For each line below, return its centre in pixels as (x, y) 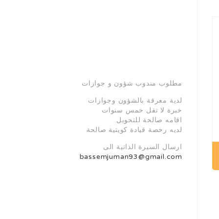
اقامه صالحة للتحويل (149, 120)
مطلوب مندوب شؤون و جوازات (132, 83)
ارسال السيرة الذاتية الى (142, 147)
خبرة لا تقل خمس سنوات (142, 110)
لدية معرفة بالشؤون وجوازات (135, 100)
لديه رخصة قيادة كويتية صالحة (134, 130)
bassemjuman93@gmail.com (131, 157)
